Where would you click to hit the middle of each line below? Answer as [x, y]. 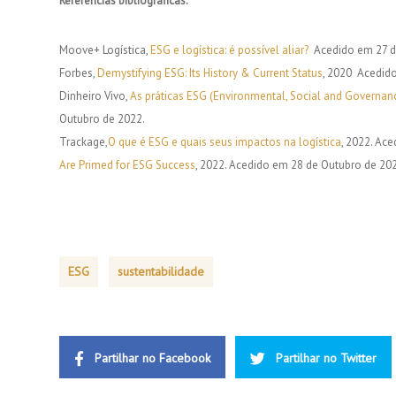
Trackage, [84, 142]
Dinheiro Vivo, [93, 96]
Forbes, [78, 73]
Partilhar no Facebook [152, 358]
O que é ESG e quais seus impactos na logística [225, 142]
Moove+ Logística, [103, 50]
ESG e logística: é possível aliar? [228, 50]
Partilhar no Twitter [326, 358]
